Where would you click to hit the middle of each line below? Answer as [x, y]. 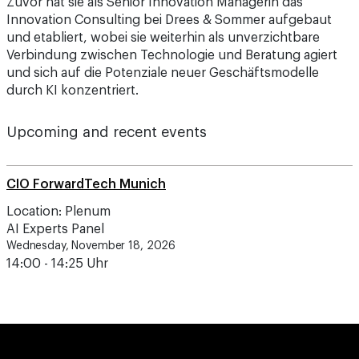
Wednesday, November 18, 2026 [91, 246]
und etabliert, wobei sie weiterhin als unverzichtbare [163, 38]
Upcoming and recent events [107, 132]
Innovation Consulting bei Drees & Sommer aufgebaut [169, 20]
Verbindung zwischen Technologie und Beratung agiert [172, 55]
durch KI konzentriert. [73, 91]
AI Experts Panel [55, 229]
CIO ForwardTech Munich [86, 184]
